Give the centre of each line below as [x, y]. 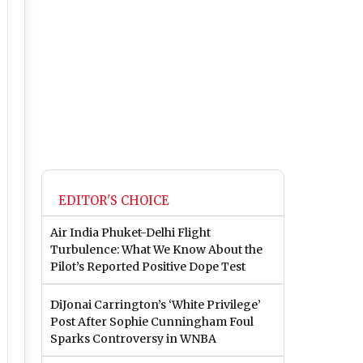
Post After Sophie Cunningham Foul [152, 322]
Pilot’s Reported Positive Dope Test [148, 267]
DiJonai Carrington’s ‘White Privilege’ [156, 305]
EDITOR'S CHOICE [114, 201]
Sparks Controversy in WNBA [133, 339]
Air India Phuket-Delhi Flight [130, 233]
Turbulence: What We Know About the [156, 250]
